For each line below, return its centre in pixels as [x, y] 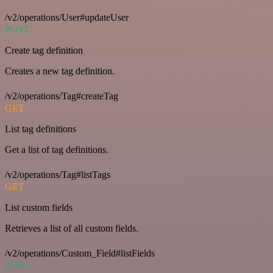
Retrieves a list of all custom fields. [72, 228]
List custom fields [39, 207]
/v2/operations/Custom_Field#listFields [80, 253]
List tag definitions [41, 129]
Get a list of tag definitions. [57, 150]
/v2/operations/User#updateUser [67, 17]
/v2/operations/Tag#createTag [62, 96]
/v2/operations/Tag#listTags [58, 175]
